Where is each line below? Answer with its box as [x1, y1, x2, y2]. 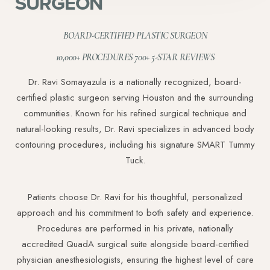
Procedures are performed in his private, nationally [37, 222, 233, 236]
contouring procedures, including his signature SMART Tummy [15, 138, 255, 152]
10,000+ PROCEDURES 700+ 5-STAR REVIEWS [55, 51, 215, 64]
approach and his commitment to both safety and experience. [17, 206, 253, 220]
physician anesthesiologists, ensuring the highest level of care [16, 253, 254, 267]
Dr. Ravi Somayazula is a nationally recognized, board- [28, 75, 242, 89]
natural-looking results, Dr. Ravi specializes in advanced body [16, 122, 254, 136]
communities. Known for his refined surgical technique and [24, 107, 246, 121]
